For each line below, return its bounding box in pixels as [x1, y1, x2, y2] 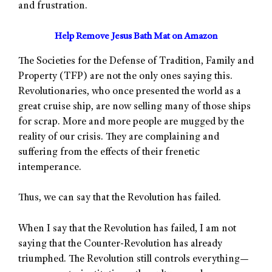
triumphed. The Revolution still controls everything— [18, 254, 249, 265]
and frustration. [18, 1, 87, 12]
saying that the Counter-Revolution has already [18, 239, 222, 250]
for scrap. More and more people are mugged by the [18, 117, 244, 127]
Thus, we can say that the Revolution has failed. [18, 193, 221, 204]
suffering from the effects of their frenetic [18, 147, 200, 158]
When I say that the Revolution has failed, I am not [18, 223, 236, 234]
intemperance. [18, 162, 81, 173]
